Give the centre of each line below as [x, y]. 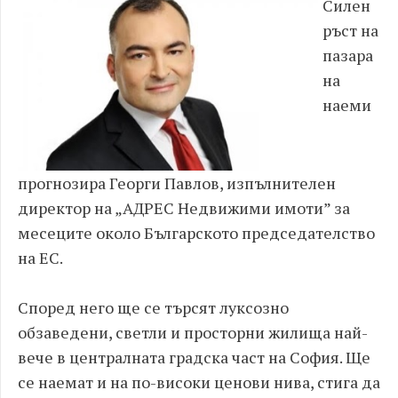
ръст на [350, 30]
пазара [348, 55]
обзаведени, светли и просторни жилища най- [193, 333]
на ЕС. [40, 258]
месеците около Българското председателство [196, 233]
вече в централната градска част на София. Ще [194, 358]
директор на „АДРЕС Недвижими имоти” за [184, 208]
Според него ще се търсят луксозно [153, 308]
